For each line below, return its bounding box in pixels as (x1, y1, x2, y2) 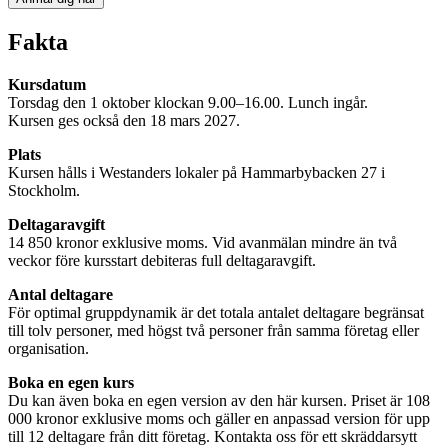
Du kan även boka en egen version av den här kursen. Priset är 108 (8, 391, 430, 409)
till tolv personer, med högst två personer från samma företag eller (8, 321, 419, 339)
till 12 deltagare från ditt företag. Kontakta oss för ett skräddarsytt (8, 427, 417, 445)
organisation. (8, 339, 89, 357)
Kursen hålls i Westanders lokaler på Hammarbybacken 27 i (8, 163, 385, 181)
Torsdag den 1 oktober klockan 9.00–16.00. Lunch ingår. (8, 93, 368, 111)
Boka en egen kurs (8, 373, 134, 391)
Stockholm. (8, 181, 80, 199)
